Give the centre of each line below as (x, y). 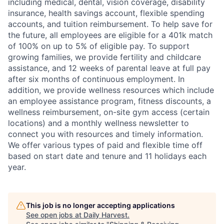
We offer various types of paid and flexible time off (105, 145)
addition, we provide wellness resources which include (111, 90)
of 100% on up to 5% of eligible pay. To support (99, 46)
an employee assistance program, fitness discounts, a (109, 101)
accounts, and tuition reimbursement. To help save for (110, 24)
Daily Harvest (105, 215)
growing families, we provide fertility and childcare (104, 57)
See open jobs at (55, 215)
